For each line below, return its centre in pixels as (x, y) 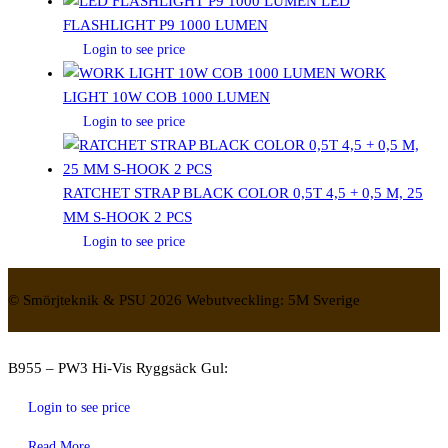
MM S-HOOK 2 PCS (127, 216)
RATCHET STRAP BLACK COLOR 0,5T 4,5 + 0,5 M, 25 (243, 192)
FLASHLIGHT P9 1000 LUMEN (165, 24)
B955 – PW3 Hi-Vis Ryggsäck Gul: (118, 367)
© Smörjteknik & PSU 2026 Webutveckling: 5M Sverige (184, 299)
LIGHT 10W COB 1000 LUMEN (166, 96)
